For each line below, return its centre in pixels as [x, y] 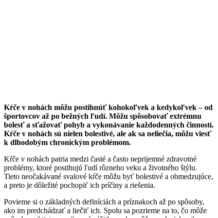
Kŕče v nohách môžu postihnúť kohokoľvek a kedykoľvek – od [108, 108]
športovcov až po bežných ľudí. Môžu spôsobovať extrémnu [103, 116]
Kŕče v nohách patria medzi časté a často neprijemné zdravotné [100, 159]
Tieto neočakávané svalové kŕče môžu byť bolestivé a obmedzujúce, [109, 177]
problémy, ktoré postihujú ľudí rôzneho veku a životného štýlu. [100, 168]
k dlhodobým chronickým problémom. [67, 143]
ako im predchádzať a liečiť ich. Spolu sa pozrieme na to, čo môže [105, 211]
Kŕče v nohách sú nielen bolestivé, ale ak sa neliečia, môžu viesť [108, 134]
